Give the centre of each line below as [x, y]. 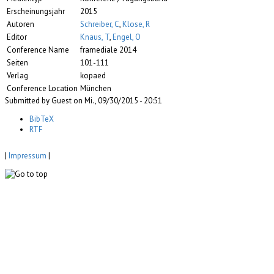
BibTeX [42, 119]
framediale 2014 [108, 50]
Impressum [28, 156]
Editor [17, 37]
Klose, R [136, 24]
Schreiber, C [100, 24]
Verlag [17, 76]
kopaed [93, 76]
